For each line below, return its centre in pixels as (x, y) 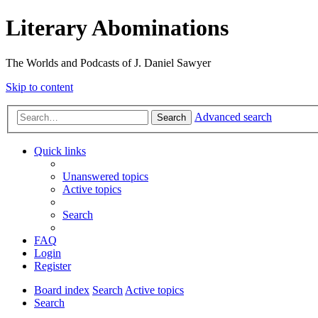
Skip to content (39, 87)
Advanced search (233, 117)
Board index (62, 290)
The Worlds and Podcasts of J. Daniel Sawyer (108, 62)
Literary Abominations (117, 28)
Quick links (60, 151)
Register (53, 266)
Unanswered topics (105, 177)
